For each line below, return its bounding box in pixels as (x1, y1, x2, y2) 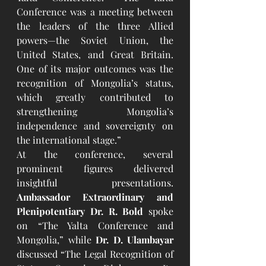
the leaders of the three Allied (17, 20, 173, 33)
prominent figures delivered (17, 162, 173, 175)
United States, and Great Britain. (17, 48, 173, 61)
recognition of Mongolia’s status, (17, 77, 173, 90)
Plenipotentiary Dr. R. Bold (17, 205, 144, 218)
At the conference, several (17, 148, 173, 161)
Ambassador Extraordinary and (17, 191, 173, 204)
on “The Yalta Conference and (17, 219, 173, 232)
